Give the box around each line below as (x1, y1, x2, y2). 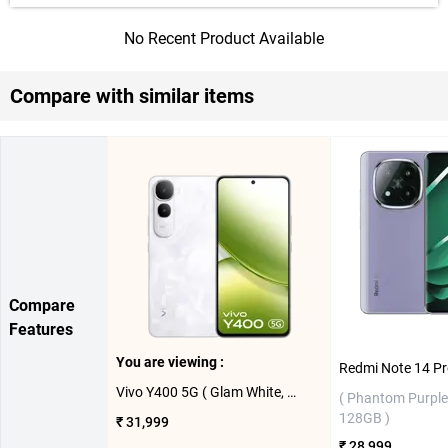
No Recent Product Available (124, 29, 324, 48)
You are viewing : (116, 354, 224, 370)
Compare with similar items (10, 84, 254, 108)
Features (9, 320, 73, 339)
